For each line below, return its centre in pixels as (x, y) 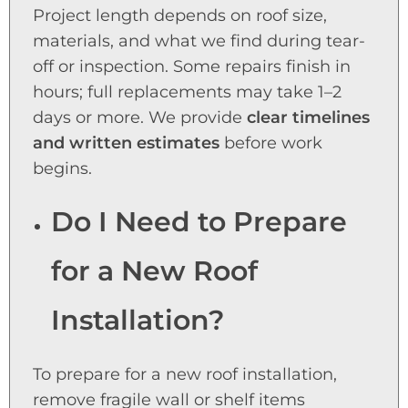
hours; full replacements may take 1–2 (187, 92)
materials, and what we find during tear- (199, 41)
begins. (62, 169)
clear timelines (308, 118)
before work (271, 143)
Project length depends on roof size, (180, 16)
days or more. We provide (140, 118)
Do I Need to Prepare (199, 222)
